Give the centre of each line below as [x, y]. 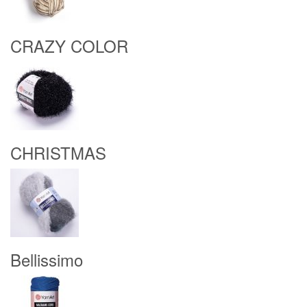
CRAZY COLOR [69, 46]
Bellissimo [47, 259]
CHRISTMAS [58, 152]
